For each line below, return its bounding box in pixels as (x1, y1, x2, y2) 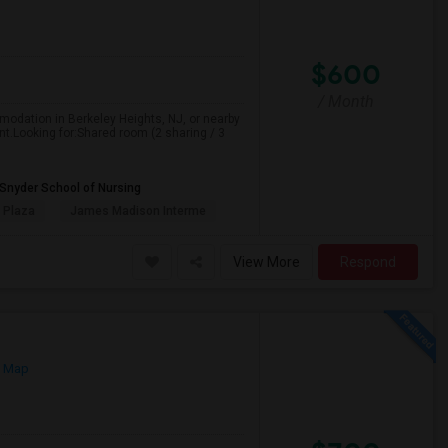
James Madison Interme (70, 204, 206, 218)
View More (233, 254, 300, 270)
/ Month (318, 91, 375, 111)
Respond (340, 254, 396, 270)
